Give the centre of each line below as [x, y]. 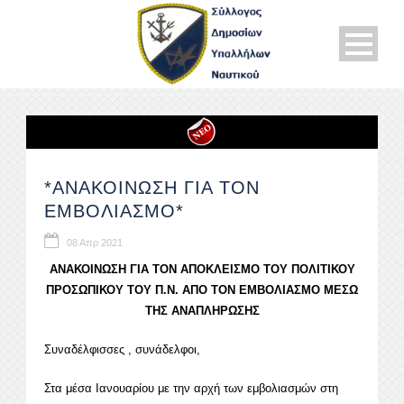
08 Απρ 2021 [95, 243]
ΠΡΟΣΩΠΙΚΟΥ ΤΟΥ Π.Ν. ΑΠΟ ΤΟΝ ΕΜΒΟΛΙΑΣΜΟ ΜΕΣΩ [202, 290]
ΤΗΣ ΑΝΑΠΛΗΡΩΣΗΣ [202, 311]
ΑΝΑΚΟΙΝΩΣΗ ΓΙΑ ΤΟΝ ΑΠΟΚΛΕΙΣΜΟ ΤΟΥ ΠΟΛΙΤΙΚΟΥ [202, 270]
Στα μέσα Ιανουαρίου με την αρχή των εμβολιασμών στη [191, 389]
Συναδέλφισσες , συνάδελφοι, [122, 350]
